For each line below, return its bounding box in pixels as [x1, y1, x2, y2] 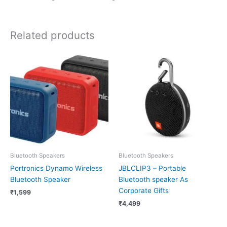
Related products [10, 28, 95, 42]
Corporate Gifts [119, 186, 169, 195]
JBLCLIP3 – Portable [119, 164, 186, 172]
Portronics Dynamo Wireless [10, 164, 102, 172]
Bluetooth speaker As [119, 175, 188, 183]
